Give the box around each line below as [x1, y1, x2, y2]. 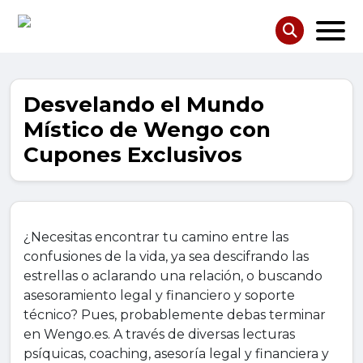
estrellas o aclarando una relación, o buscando [23, 268, 322, 284]
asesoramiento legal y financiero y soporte [23, 288, 295, 304]
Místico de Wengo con [23, 117, 271, 143]
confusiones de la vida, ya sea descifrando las [23, 249, 309, 265]
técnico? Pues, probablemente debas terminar [23, 307, 326, 323]
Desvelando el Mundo [23, 92, 264, 118]
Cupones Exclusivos [23, 142, 242, 169]
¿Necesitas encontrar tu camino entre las [23, 229, 288, 246]
